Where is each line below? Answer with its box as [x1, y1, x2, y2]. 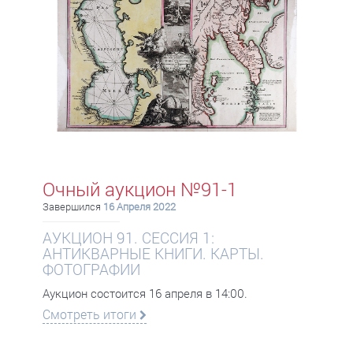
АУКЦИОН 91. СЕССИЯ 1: [43, 228, 214, 247]
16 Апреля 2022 [103, 199, 176, 214]
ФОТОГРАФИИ [43, 259, 140, 279]
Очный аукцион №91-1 [43, 176, 237, 202]
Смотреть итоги [43, 306, 139, 322]
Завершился [43, 199, 103, 214]
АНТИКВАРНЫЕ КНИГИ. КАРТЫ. [43, 243, 264, 263]
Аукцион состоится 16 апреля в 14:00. [43, 285, 247, 301]
